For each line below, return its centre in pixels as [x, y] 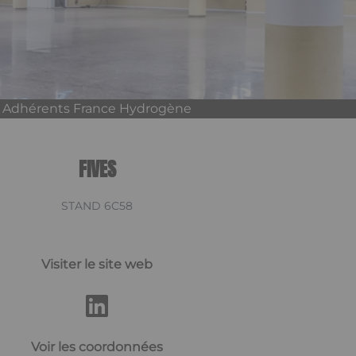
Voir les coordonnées [97, 347]
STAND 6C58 [97, 206]
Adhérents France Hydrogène [97, 108]
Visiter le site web [97, 264]
